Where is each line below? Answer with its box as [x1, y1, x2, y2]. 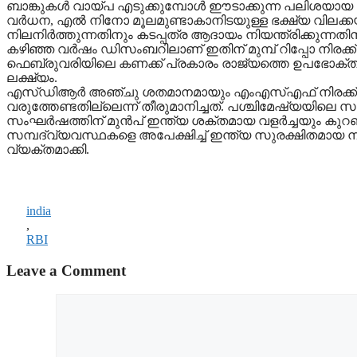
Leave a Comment [6, 261, 126, 279]
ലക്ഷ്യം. [6, 70, 57, 84]
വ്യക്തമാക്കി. [6, 142, 89, 156]
